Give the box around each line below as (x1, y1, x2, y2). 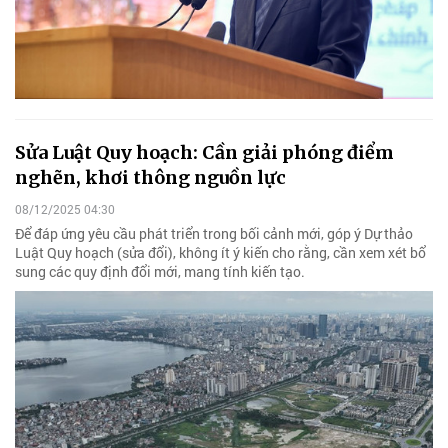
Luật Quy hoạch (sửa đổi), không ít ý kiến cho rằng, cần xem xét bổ (15, 242, 426, 262)
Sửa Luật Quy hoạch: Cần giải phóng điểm (15, 141, 394, 165)
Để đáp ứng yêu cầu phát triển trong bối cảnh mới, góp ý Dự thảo (15, 223, 413, 243)
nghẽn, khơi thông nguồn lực (15, 166, 286, 190)
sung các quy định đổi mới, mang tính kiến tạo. (15, 261, 305, 281)
